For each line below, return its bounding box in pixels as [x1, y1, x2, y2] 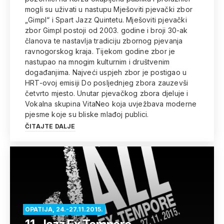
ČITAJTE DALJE [25, 122, 75, 130]
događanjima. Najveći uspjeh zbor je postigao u [25, 68, 187, 76]
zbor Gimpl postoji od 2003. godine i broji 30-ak [25, 26, 188, 34]
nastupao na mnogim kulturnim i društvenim [25, 57, 170, 66]
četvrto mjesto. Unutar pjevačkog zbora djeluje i [25, 89, 188, 97]
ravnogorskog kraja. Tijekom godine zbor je [25, 47, 175, 55]
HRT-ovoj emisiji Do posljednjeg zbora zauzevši [25, 78, 188, 87]
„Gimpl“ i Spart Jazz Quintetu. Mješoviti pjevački [25, 15, 187, 24]
